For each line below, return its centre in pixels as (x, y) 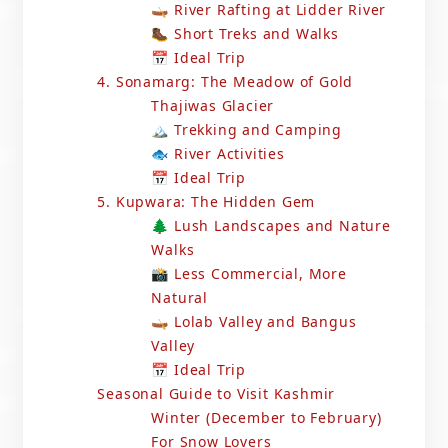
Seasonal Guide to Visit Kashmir (216, 394)
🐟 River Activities (218, 154)
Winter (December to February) (266, 418)
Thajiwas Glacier (213, 106)
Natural (179, 298)
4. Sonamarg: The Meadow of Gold (225, 82)
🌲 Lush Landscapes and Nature (271, 226)
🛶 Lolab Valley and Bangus (254, 322)
